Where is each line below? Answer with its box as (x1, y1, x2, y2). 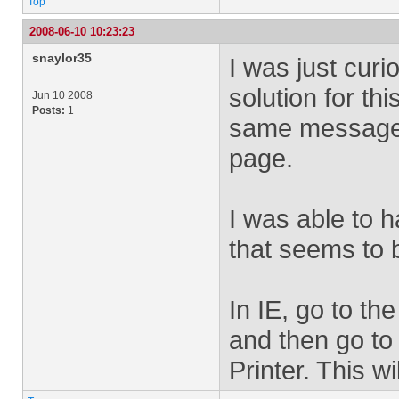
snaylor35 (32, 51, 92, 65)
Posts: (32, 104, 65, 117)
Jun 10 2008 (32, 89, 93, 102)
